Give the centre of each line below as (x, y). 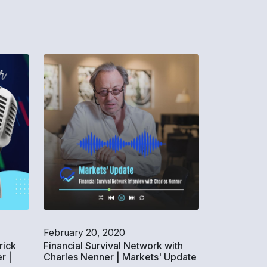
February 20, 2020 (84, 233)
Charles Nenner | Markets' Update (120, 257)
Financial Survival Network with (113, 246)
